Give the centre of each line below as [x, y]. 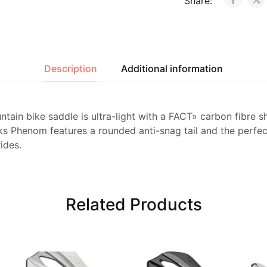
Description [71, 69]
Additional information [172, 69]
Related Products [133, 204]
